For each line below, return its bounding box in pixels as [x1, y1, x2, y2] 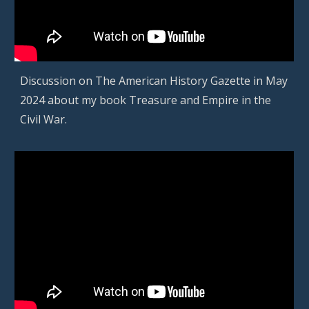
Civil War [20, 112, 66, 128]
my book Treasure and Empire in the [81, 92, 272, 108]
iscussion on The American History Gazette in [28, 73, 266, 89]
